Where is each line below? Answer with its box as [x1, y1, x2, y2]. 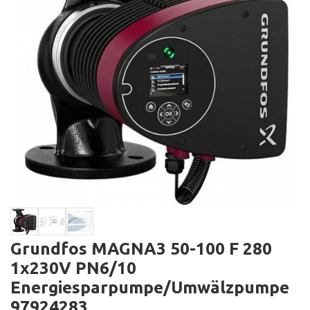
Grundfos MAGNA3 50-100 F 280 [10, 239, 272, 258]
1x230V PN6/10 [10, 258, 136, 277]
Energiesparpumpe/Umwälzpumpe [10, 277, 289, 297]
